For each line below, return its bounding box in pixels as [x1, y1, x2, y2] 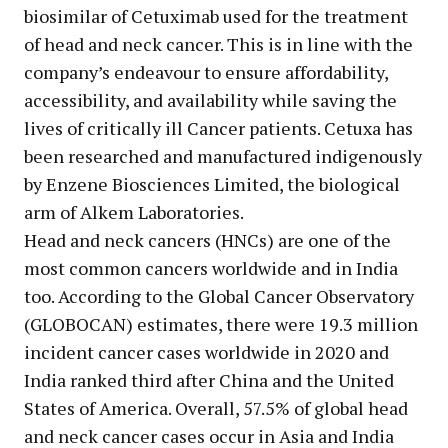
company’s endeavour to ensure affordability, [24, 60, 388, 85]
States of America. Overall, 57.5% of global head [24, 396, 408, 421]
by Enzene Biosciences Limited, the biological [24, 172, 400, 197]
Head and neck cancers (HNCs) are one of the [24, 228, 391, 253]
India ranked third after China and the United [24, 368, 394, 393]
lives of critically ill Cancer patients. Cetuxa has [24, 116, 413, 141]
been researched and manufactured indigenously [24, 144, 422, 169]
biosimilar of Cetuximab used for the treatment [24, 4, 408, 29]
